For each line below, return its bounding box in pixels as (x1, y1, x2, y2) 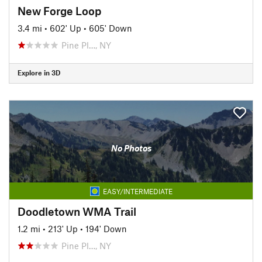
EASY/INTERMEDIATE (102, 187, 173, 195)
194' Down (85, 223, 127, 234)
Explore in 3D (18, 68, 60, 77)
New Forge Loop (18, 4, 101, 18)
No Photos (111, 143, 151, 153)
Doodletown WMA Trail (18, 204, 136, 218)
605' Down (89, 22, 132, 33)
